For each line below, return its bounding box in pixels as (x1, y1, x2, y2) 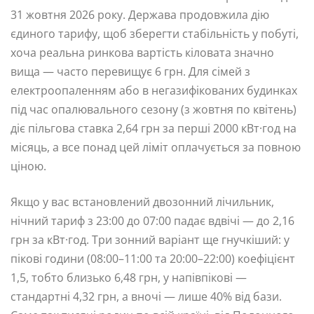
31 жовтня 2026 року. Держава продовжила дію (11, 7, 269, 23)
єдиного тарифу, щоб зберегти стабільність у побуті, (11, 26, 299, 42)
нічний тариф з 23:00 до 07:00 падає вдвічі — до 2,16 (11, 213, 294, 229)
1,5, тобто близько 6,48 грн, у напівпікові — (11, 270, 247, 286)
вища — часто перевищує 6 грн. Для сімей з (11, 64, 250, 80)
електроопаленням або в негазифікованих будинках (11, 83, 297, 99)
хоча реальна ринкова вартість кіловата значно (11, 45, 274, 61)
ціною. (11, 158, 46, 175)
